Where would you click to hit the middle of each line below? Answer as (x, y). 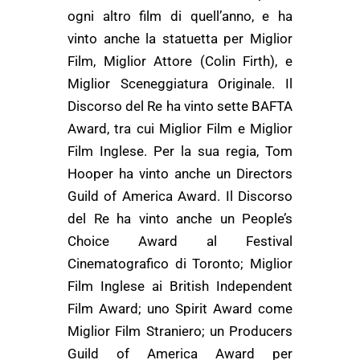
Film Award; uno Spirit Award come (180, 309)
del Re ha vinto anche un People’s (180, 219)
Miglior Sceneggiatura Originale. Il (180, 84)
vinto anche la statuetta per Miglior (180, 39)
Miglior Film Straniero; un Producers (180, 331)
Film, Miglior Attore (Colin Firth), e (180, 61)
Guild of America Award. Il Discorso (180, 196)
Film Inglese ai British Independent (180, 286)
